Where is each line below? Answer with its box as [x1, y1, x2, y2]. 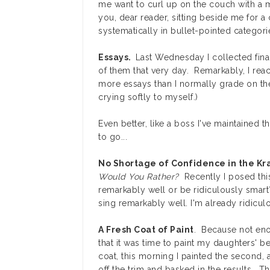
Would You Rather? [98, 172, 179, 181]
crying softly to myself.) [98, 92, 198, 102]
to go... [98, 132, 127, 142]
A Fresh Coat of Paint [98, 225, 194, 234]
